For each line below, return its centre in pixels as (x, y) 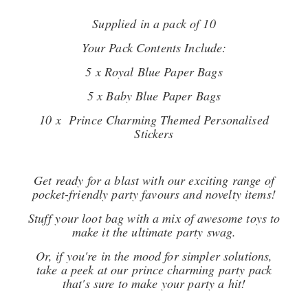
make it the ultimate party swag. (154, 232)
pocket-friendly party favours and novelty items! (154, 194)
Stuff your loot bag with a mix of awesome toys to (154, 218)
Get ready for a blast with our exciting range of (154, 180)
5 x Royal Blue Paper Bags (154, 71)
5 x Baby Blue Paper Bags (154, 96)
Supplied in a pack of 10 (154, 23)
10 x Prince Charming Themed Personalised (154, 120)
